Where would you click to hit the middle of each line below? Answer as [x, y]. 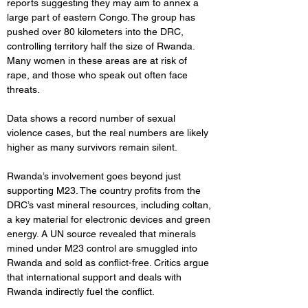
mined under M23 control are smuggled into [103, 248]
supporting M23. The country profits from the [105, 190]
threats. [23, 89]
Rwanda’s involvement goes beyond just [95, 176]
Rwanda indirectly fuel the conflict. [81, 291]
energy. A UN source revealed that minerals [103, 234]
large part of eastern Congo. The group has [102, 17]
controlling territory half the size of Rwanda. [102, 46]
